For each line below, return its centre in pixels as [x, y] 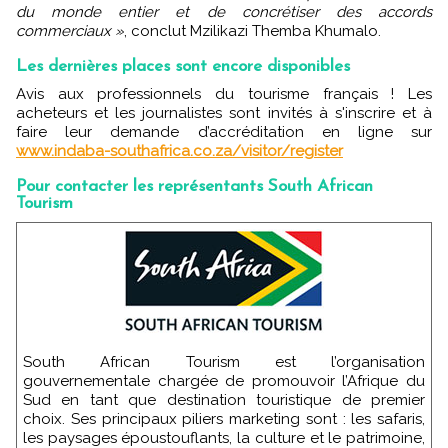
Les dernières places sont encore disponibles [183, 66]
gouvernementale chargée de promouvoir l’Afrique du [224, 380]
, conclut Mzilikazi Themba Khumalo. [252, 30]
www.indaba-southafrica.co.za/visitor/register [179, 150]
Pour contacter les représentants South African [194, 186]
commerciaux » [70, 30]
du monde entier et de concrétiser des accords [224, 11]
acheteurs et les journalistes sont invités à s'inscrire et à [224, 112]
